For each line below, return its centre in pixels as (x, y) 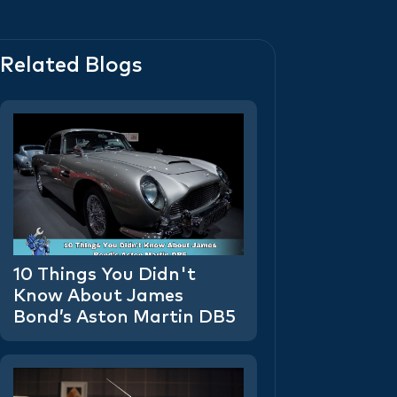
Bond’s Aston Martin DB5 (125, 318)
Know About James (99, 296)
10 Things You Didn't (105, 275)
